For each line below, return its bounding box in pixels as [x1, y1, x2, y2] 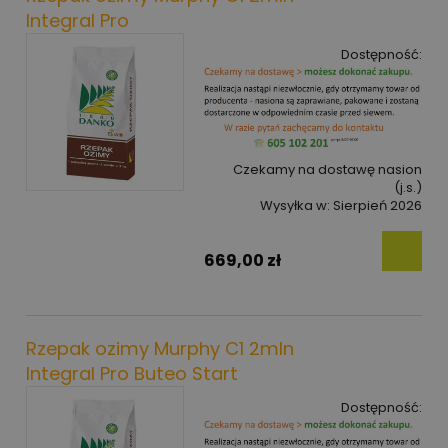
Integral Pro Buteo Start [26, 361, 238, 387]
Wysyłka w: [260, 195, 330, 215]
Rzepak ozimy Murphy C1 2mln [26, 336, 294, 362]
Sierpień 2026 [333, 195, 422, 215]
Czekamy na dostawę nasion [233, 159, 422, 179]
